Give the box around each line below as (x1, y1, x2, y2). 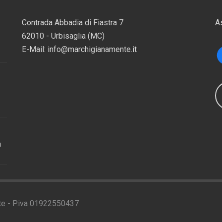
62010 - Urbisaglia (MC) (22, 31, 105, 41)
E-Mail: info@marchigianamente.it (22, 45, 137, 54)
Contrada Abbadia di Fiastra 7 (22, 18, 123, 27)
